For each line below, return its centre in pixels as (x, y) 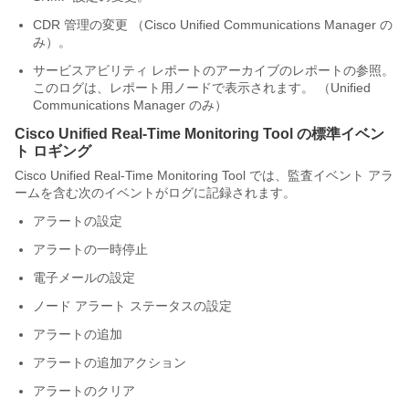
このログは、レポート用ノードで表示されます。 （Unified (202, 88)
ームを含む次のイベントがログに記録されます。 (155, 193)
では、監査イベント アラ (320, 175)
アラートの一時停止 (90, 249)
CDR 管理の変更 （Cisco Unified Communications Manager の (213, 25)
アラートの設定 (78, 221)
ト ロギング (53, 151)
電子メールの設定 (84, 278)
